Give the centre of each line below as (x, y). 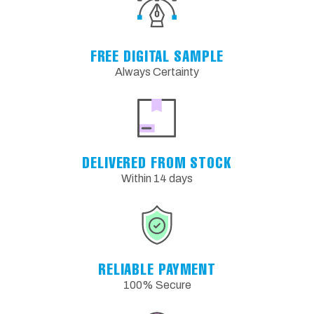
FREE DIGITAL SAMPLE (157, 55)
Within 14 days (157, 178)
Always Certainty (157, 71)
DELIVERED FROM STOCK (157, 162)
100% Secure (157, 285)
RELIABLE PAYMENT (157, 268)
